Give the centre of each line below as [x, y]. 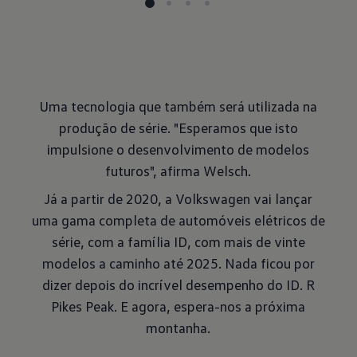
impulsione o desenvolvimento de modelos [178, 149]
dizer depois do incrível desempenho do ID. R [178, 284]
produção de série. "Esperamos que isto [178, 127]
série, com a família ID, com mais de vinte [178, 241]
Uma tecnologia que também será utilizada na [178, 106]
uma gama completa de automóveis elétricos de [178, 220]
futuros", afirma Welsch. [178, 171]
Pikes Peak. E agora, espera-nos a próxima [178, 306]
